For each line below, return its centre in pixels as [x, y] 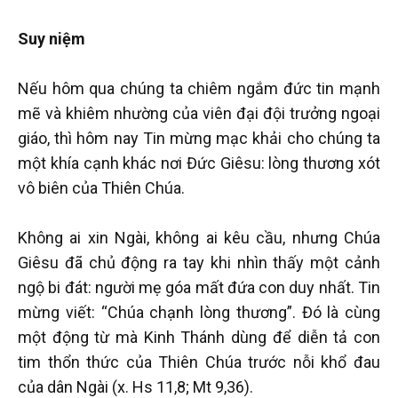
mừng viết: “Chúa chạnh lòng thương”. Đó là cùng [199, 312]
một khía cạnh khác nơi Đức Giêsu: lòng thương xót [199, 163]
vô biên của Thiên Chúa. [101, 187]
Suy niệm [52, 38]
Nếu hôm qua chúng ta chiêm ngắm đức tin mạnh [199, 88]
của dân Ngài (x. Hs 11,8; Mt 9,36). [135, 386]
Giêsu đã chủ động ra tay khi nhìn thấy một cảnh [199, 262]
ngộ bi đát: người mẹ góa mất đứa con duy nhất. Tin [199, 287]
